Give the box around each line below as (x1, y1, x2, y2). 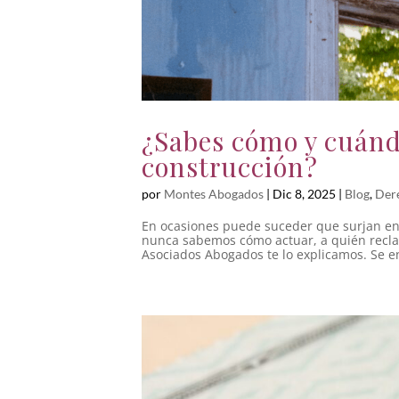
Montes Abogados (164, 185, 264, 201)
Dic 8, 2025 (273, 185, 336, 201)
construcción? (142, 148, 318, 183)
